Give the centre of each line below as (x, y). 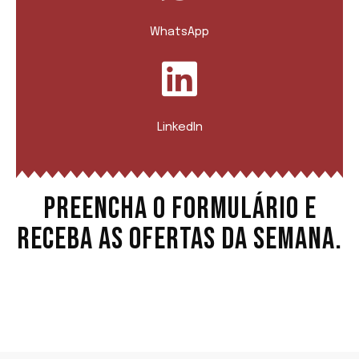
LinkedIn (179, 127)
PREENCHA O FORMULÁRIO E (179, 208)
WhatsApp (179, 32)
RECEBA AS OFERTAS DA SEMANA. (179, 239)
